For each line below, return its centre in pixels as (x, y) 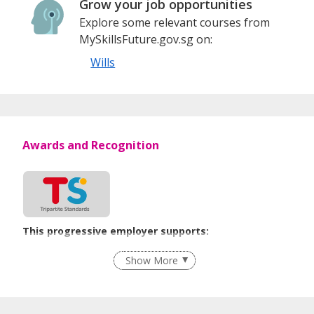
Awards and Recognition (91, 145)
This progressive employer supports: (116, 231)
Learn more (265, 268)
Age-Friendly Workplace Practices (112, 251)
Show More (152, 261)
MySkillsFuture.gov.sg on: (146, 40)
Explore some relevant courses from (175, 23)
